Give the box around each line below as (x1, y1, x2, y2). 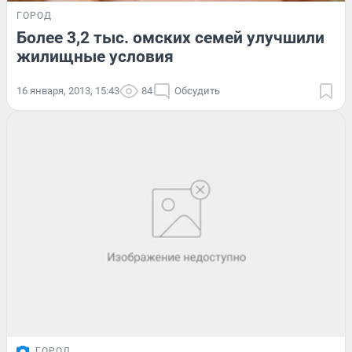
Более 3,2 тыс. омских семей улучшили (16, 28, 324, 48)
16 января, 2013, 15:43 (16, 85, 119, 97)
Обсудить (174, 85, 220, 97)
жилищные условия (16, 47, 174, 67)
